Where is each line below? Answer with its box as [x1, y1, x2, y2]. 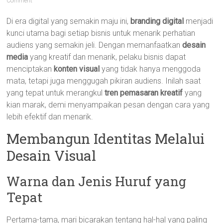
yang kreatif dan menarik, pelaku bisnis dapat [28, 52, 186, 62]
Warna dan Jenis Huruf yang [6, 173, 187, 190]
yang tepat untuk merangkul [6, 88, 105, 98]
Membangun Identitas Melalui [6, 129, 205, 148]
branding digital [130, 16, 184, 26]
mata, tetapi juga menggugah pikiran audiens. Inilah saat [6, 76, 201, 86]
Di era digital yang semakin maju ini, [6, 16, 131, 26]
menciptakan [6, 64, 54, 74]
